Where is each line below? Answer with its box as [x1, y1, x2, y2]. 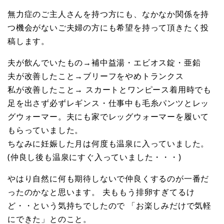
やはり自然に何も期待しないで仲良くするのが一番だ [7, 173, 209, 184]
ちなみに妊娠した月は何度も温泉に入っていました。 [7, 138, 209, 149]
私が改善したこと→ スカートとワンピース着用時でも [7, 84, 211, 95]
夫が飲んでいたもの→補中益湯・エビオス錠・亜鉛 [7, 57, 201, 68]
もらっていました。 [7, 124, 83, 136]
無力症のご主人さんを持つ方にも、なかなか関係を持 [7, 8, 209, 20]
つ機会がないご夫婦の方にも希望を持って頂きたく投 [7, 22, 209, 33]
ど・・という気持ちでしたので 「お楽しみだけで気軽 [7, 200, 211, 211]
